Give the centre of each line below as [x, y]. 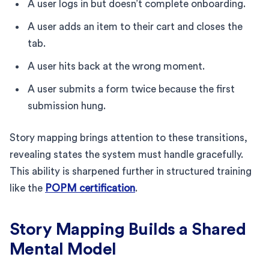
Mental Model [63, 249]
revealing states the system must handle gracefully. [126, 154]
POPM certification [90, 188]
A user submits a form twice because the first [131, 89]
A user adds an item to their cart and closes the [135, 26]
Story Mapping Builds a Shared [128, 229]
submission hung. [67, 106]
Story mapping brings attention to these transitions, [128, 138]
